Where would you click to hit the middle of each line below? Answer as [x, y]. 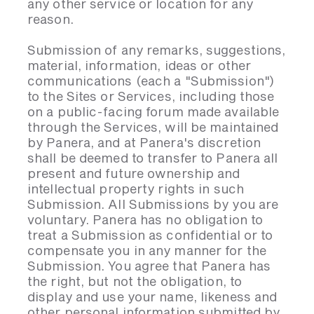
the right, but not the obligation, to [135, 281]
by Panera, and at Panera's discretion [144, 142]
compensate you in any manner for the [147, 250]
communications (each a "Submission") [151, 81]
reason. [52, 19]
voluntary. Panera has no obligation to [145, 219]
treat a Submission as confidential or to [150, 235]
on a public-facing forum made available [153, 111]
